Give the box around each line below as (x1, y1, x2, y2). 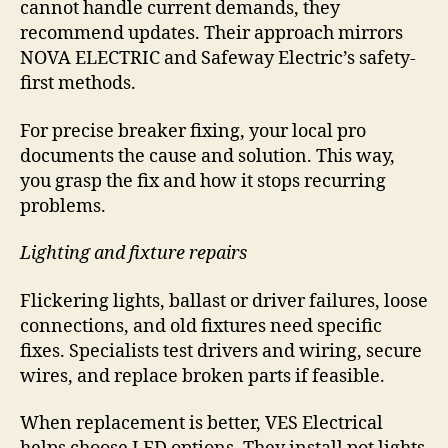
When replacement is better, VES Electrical (20, 412, 383, 436)
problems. (20, 194, 106, 218)
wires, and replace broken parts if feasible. (20, 364, 385, 388)
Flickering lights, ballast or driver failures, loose (20, 289, 428, 313)
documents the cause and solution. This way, (20, 144, 395, 168)
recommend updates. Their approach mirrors (20, 22, 403, 46)
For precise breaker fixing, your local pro (20, 119, 366, 143)
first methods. (20, 72, 136, 96)
